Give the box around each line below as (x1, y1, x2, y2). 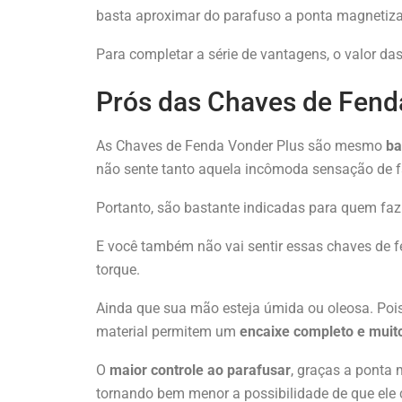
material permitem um (96, 322, 240, 340)
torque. (96, 260, 144, 278)
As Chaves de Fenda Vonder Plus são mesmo (96, 136, 382, 154)
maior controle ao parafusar (109, 361, 291, 379)
